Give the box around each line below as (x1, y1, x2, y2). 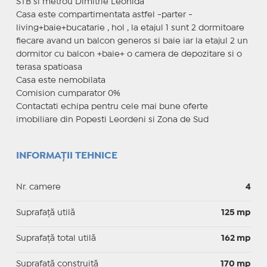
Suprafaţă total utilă (15, 234, 96, 242)
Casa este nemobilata (15, 76, 105, 84)
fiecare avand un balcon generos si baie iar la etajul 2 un (15, 37, 248, 45)
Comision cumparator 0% (15, 89, 120, 97)
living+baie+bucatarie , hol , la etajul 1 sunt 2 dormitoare (15, 24, 244, 32)
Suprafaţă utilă (15, 209, 75, 216)
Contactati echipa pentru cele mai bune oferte (15, 103, 208, 110)
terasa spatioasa (15, 63, 82, 71)
